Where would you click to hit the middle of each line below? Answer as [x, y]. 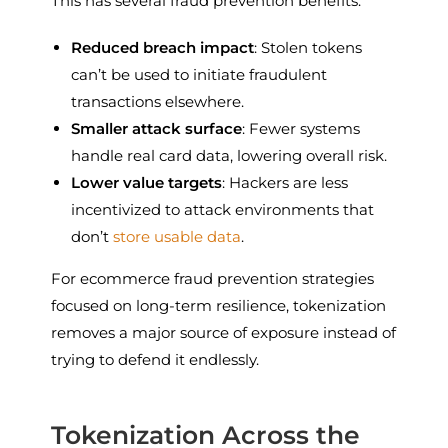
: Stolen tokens [308, 47]
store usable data [177, 236]
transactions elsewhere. [158, 101]
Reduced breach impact [163, 47]
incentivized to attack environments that [223, 209]
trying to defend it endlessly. [155, 359]
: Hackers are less [285, 182]
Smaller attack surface [157, 128]
